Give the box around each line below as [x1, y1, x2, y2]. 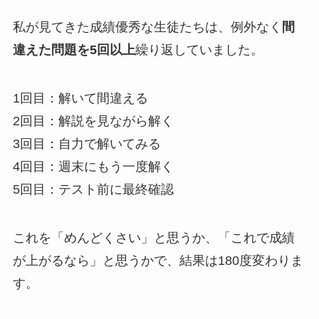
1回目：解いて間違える [12, 91, 148, 106]
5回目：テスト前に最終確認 [12, 182, 174, 197]
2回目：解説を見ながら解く [12, 114, 174, 129]
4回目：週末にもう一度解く [12, 159, 174, 174]
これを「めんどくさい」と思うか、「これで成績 [12, 231, 295, 246]
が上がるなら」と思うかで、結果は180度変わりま [12, 253, 303, 268]
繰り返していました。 [135, 43, 263, 58]
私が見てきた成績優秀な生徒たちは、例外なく [12, 20, 282, 35]
